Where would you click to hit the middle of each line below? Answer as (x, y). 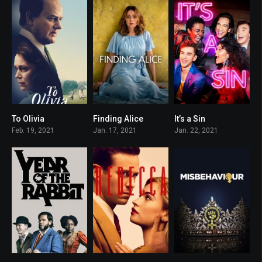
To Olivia (28, 119)
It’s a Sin (189, 119)
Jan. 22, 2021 (196, 131)
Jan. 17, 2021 (115, 131)
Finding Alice (118, 119)
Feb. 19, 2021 (33, 131)
